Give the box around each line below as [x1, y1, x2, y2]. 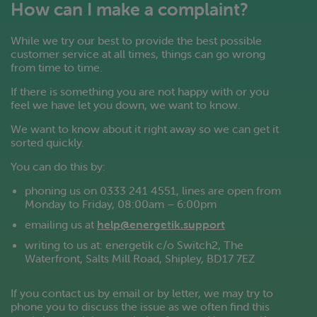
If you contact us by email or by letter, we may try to [11, 286, 273, 300]
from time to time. [11, 60, 103, 74]
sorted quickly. [11, 135, 84, 149]
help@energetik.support [97, 217, 225, 231]
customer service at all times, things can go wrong [11, 47, 265, 61]
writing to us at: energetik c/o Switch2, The [25, 238, 243, 252]
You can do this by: [11, 159, 105, 173]
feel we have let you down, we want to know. [11, 98, 241, 112]
